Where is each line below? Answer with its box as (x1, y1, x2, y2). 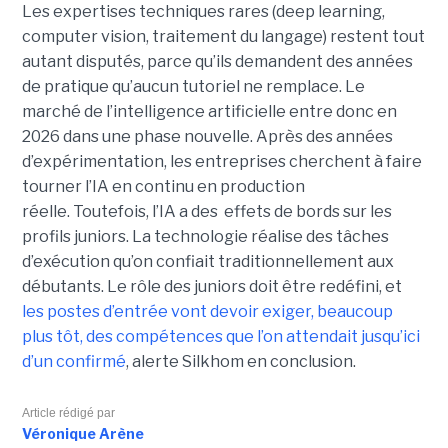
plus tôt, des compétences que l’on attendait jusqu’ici (21, 326, 420, 346)
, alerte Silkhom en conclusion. (125, 351, 356, 371)
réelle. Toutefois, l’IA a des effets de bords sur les (21, 201, 392, 221)
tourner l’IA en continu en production (21, 176, 305, 196)
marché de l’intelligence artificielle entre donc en (21, 101, 397, 121)
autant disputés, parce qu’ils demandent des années (21, 51, 413, 71)
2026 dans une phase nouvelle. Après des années (21, 126, 393, 146)
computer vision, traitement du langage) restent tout (21, 26, 425, 46)
